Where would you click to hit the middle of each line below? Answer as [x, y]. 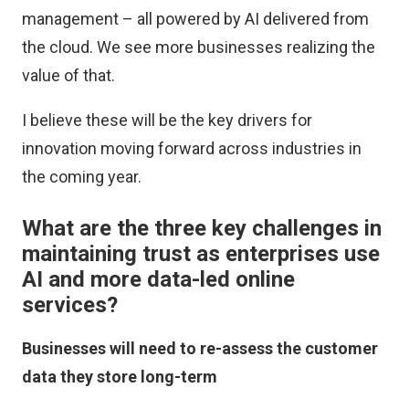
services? [70, 305]
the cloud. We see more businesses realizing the [199, 47]
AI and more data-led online [158, 279]
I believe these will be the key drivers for [167, 120]
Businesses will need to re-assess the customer [200, 348]
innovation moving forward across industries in [192, 148]
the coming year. [82, 177]
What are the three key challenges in [202, 228]
